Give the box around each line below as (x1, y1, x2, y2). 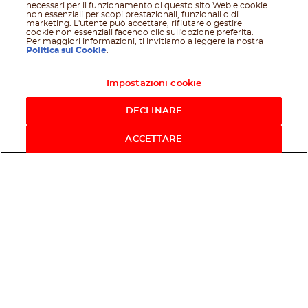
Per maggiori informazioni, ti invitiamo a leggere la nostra (26, 37, 264, 45)
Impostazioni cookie (106, 79, 202, 88)
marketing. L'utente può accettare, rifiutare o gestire (26, 19, 243, 27)
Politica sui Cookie (26, 46, 107, 54)
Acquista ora (210, 86, 283, 97)
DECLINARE (125, 107, 183, 115)
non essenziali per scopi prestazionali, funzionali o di (26, 10, 239, 19)
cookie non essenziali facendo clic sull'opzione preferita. (26, 28, 254, 36)
